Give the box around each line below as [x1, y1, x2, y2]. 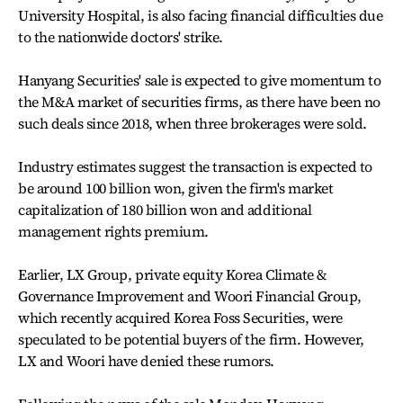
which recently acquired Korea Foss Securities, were [18, 308, 343, 327]
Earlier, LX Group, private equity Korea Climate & [18, 264, 327, 284]
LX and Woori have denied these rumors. [18, 351, 274, 371]
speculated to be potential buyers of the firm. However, [18, 329, 364, 349]
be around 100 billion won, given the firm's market [18, 178, 334, 198]
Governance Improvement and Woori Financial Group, [18, 286, 362, 306]
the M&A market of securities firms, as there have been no [18, 92, 381, 112]
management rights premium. [18, 221, 209, 241]
